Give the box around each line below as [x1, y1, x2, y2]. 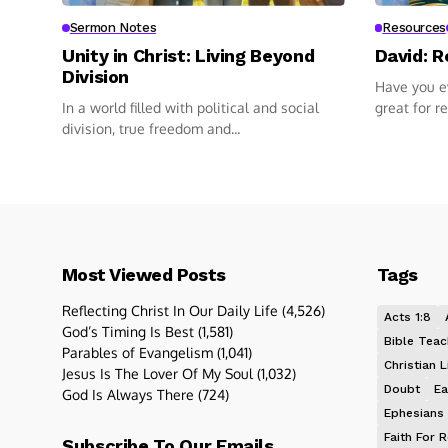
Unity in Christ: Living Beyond [62, 44, 315, 66]
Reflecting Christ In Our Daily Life [62, 301, 278, 319]
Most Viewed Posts [62, 263, 226, 285]
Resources [382, 19, 446, 35]
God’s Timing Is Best [62, 322, 194, 340]
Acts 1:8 [384, 309, 431, 324]
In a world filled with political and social [62, 98, 319, 116]
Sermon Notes [69, 19, 157, 35]
